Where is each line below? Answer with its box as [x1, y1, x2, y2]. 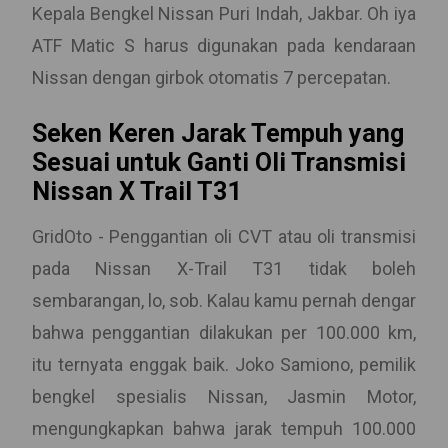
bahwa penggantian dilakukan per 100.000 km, [32, 322, 416, 343]
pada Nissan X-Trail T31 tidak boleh [32, 258, 416, 279]
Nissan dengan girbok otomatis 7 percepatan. [32, 67, 391, 88]
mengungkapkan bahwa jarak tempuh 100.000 [32, 418, 416, 439]
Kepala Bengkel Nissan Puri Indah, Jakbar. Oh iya [32, 3, 416, 24]
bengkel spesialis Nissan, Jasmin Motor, [32, 386, 416, 407]
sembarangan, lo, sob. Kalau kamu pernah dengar [32, 290, 416, 311]
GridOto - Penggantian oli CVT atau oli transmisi [32, 226, 416, 247]
